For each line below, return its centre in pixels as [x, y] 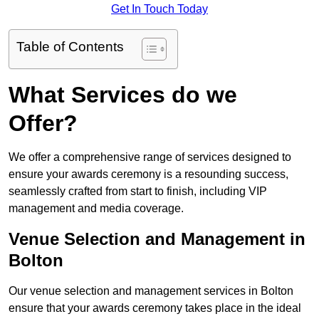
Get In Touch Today [159, 9]
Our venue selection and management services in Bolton [151, 291]
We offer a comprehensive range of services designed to [150, 157]
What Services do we [123, 95]
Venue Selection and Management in [157, 239]
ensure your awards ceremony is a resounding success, [148, 174]
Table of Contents [70, 47]
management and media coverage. [96, 209]
